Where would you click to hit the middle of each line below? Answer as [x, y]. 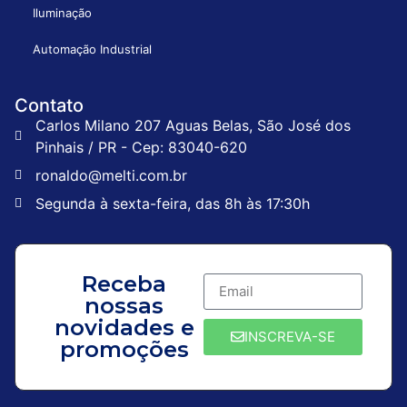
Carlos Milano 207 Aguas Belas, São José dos [193, 125]
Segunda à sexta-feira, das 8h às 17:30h [172, 203]
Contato [49, 105]
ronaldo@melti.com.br [111, 175]
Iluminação [62, 12]
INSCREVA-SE [290, 337]
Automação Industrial [92, 49]
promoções [124, 349]
